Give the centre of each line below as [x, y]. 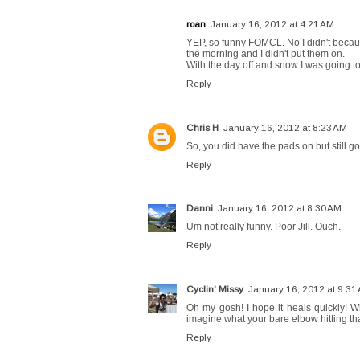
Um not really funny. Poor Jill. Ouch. [264, 227]
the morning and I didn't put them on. [266, 54]
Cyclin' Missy [215, 288]
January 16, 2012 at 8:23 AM [285, 127]
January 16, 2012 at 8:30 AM [280, 208]
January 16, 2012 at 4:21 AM [272, 24]
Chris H [202, 127]
